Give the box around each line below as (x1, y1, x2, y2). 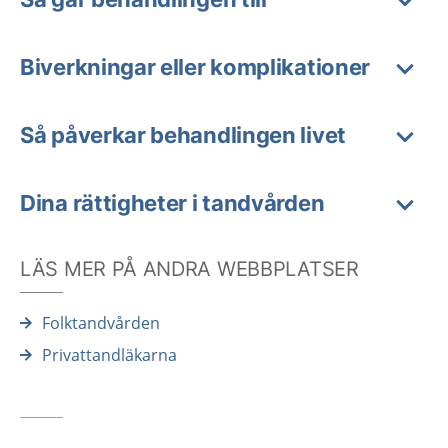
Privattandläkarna (42, 344, 177, 366)
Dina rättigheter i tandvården (20, 190, 325, 216)
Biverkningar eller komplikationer (20, 54, 371, 80)
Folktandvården (42, 312, 160, 334)
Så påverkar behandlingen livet (20, 122, 346, 148)
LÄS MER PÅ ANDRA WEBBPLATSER (20, 257, 359, 281)
